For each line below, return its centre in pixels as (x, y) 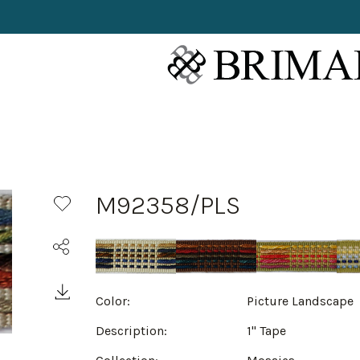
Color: (113, 301)
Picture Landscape (301, 301)
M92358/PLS (168, 205)
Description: (131, 331)
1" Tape (267, 331)
